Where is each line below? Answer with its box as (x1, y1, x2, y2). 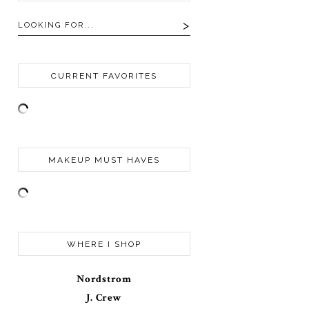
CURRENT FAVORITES (51, 71, 157, 81)
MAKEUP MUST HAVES (48, 155, 160, 166)
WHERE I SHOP (67, 239, 141, 250)
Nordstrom (77, 272, 132, 286)
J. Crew (86, 291, 122, 305)
